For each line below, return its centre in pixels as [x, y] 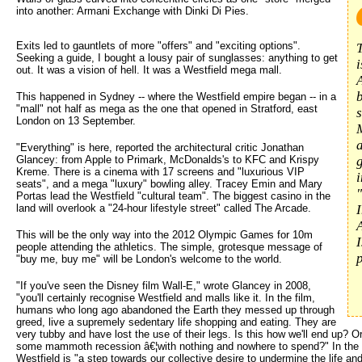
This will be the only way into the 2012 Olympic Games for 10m [164, 234]
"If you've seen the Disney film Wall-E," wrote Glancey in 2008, [164, 285]
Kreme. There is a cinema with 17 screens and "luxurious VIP [160, 171]
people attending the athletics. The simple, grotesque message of [169, 246]
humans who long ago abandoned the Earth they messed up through [175, 309]
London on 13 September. [76, 120]
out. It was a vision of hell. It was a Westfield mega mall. [149, 69]
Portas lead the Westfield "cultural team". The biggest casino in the [173, 196]
